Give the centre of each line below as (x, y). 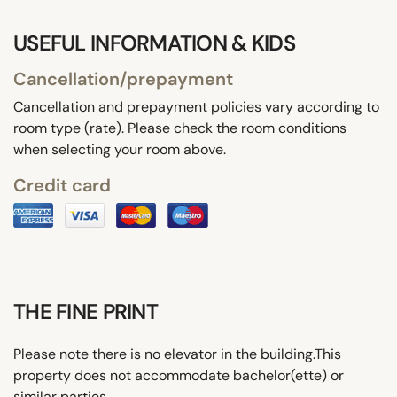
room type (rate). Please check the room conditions (180, 128)
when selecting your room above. (120, 149)
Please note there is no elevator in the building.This (177, 354)
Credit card (62, 185)
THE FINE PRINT (86, 311)
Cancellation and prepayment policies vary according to (196, 106)
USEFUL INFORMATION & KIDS (154, 43)
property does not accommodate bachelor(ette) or (179, 375)
